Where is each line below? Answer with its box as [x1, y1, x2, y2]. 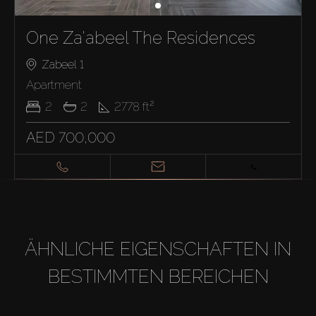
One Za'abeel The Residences [26, 28, 255, 48]
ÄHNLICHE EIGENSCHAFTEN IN [25, 238, 291, 260]
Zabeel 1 [42, 57, 84, 71]
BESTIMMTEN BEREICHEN [47, 265, 269, 287]
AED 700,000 [26, 128, 115, 146]
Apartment [26, 77, 82, 92]
